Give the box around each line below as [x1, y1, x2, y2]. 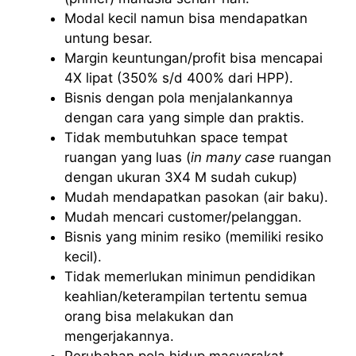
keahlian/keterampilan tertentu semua [64, 288, 308, 305]
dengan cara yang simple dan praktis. [64, 110, 304, 126]
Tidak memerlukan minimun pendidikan [64, 269, 315, 285]
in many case [191, 149, 275, 166]
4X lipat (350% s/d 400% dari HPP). [64, 70, 293, 87]
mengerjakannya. [64, 328, 174, 345]
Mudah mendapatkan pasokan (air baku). [64, 189, 328, 206]
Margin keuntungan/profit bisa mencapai [64, 50, 323, 67]
